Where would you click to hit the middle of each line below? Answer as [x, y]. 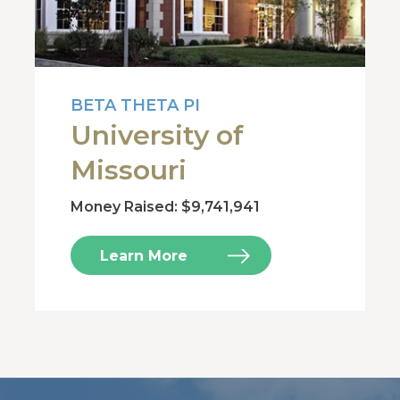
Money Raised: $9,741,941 [166, 207]
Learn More [144, 256]
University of [158, 135]
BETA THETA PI [136, 105]
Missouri [129, 170]
